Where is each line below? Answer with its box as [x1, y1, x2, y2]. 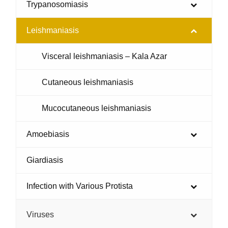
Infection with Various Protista [26, 182, 133, 191]
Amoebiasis [26, 130, 69, 139]
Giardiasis [26, 156, 63, 165]
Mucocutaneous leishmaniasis [42, 104, 151, 113]
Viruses [26, 210, 54, 219]
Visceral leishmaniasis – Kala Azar [42, 52, 167, 61]
